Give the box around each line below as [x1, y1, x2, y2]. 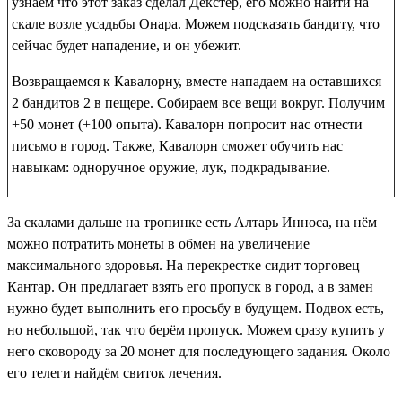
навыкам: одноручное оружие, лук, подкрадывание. [12, 159, 330, 175]
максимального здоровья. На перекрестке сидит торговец [7, 257, 360, 273]
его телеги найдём [7, 364, 123, 380]
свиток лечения [123, 364, 218, 380]
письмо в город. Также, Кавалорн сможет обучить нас [12, 137, 343, 153]
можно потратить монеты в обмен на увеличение [7, 235, 310, 251]
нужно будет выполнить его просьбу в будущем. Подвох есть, [7, 300, 384, 316]
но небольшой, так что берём [7, 321, 188, 337]
